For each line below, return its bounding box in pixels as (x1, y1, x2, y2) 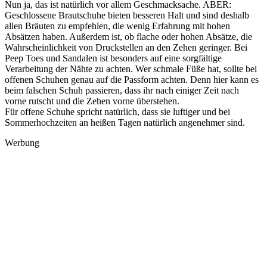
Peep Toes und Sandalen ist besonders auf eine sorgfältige (5, 53, 222, 64)
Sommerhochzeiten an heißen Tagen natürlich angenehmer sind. (5, 117, 245, 128)
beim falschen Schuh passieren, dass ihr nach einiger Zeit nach (5, 85, 239, 96)
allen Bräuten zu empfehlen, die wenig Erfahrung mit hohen (5, 21, 230, 32)
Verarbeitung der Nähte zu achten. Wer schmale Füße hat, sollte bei (5, 64, 257, 74)
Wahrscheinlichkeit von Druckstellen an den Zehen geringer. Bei (5, 42, 247, 53)
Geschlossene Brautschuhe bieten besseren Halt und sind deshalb (5, 10, 249, 21)
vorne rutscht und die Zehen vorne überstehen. (5, 96, 179, 107)
